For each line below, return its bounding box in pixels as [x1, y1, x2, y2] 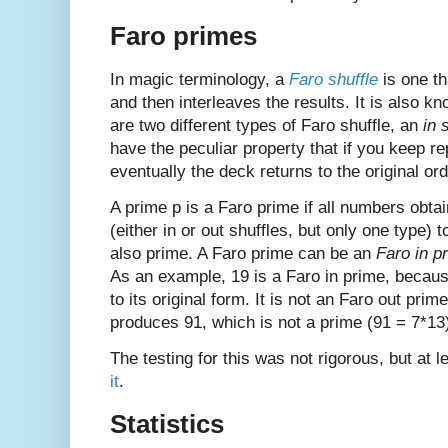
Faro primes [110, 21, 257, 52]
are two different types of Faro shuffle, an [110, 115, 423, 135]
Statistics [110, 409, 224, 440]
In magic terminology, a [110, 69, 289, 89]
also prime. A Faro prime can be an [110, 243, 376, 263]
